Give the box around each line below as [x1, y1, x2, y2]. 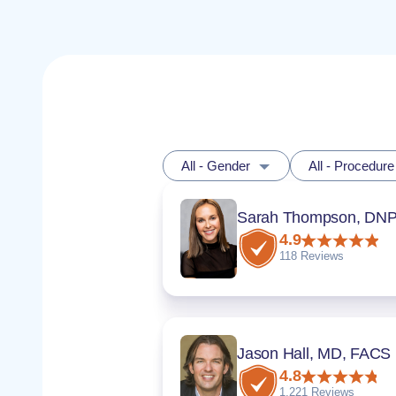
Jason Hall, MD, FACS [237, 344, 391, 362]
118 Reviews [279, 249, 344, 263]
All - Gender [181, 158, 250, 173]
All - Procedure [308, 158, 394, 173]
